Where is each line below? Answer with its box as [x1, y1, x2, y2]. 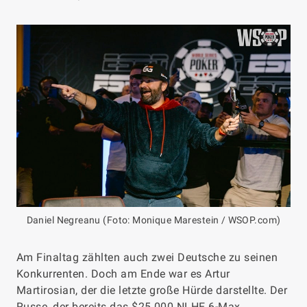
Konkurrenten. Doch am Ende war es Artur [16, 267, 230, 281]
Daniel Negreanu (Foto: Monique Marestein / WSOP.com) [26, 214, 281, 226]
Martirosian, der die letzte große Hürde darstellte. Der [16, 284, 288, 297]
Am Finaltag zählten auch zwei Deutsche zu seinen [16, 251, 278, 265]
